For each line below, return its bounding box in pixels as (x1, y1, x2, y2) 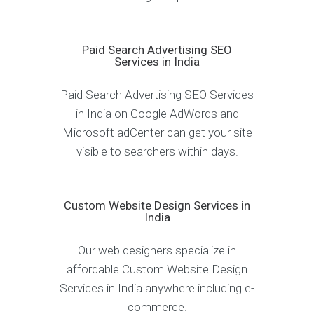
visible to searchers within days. (76, 144, 238, 159)
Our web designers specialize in (78, 243, 236, 258)
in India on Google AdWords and (75, 107, 239, 121)
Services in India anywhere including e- (60, 281, 254, 296)
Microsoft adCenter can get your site (62, 125, 252, 140)
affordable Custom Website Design (67, 262, 247, 277)
